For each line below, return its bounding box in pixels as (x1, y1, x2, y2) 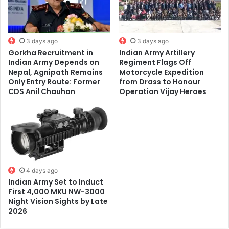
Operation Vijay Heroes (119, 86, 207, 97)
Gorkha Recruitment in (8, 47, 94, 58)
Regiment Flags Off (119, 57, 191, 67)
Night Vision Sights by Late (8, 196, 108, 207)
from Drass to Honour (119, 76, 200, 87)
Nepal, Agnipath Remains (8, 66, 103, 77)
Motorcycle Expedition (119, 66, 204, 77)
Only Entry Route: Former (8, 76, 101, 87)
